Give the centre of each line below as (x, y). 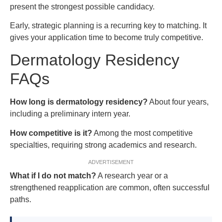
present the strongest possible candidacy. (82, 6)
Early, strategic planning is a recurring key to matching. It (108, 25)
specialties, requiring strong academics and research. (103, 145)
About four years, (178, 102)
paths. (21, 200)
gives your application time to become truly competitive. (107, 37)
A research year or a (132, 176)
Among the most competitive (142, 133)
